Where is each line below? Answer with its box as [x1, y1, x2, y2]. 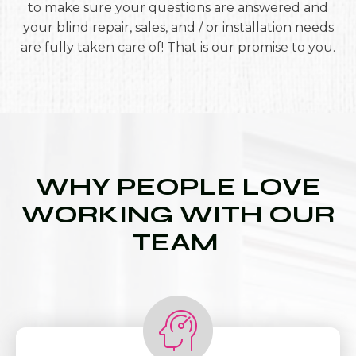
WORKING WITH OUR [21, 199, 335, 230]
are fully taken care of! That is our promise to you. [21, 40, 335, 55]
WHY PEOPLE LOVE [35, 171, 321, 202]
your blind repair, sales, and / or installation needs [22, 20, 334, 35]
